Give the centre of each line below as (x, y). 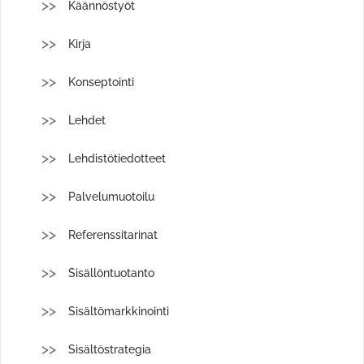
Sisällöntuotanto (111, 273)
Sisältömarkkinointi (119, 311)
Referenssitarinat (113, 235)
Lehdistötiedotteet (117, 158)
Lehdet (87, 120)
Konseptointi (101, 82)
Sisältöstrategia (110, 349)
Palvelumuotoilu (111, 197)
